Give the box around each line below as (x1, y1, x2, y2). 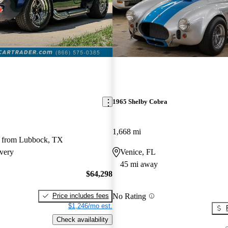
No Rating (112, 191, 146, 201)
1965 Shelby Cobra (112, 98, 167, 106)
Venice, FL (120, 148, 156, 157)
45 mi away (120, 160, 158, 169)
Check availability (56, 215, 108, 223)
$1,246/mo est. (68, 202, 112, 210)
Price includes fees (52, 191, 109, 199)
